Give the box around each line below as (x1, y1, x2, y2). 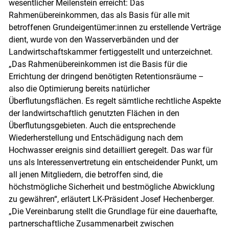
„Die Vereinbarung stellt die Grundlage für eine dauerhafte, (8, 207, 217, 217)
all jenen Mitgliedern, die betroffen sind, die (8, 170, 163, 180)
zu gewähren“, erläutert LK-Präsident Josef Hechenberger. (8, 194, 214, 204)
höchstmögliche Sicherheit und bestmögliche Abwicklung (8, 182, 215, 192)
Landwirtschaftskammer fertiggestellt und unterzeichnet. (8, 47, 213, 57)
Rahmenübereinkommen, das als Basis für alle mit (8, 10, 190, 20)
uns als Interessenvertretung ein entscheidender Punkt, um (8, 157, 218, 168)
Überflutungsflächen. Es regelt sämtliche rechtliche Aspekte (8, 96, 221, 106)
